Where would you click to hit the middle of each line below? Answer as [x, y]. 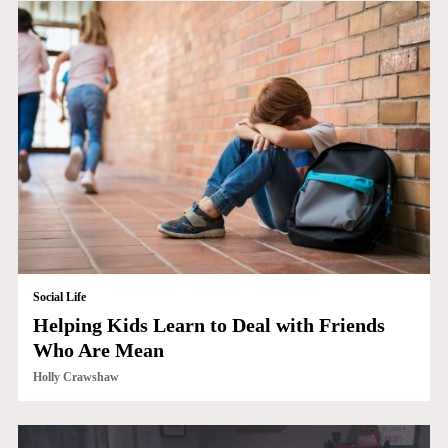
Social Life [59, 297]
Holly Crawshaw [75, 377]
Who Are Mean [98, 350]
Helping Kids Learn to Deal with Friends [208, 325]
